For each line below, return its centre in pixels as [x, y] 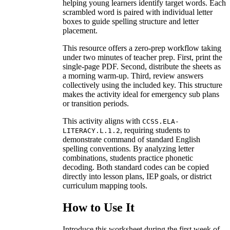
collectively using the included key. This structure [142, 85]
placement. [80, 30]
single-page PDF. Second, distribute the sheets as [142, 66]
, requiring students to [155, 130]
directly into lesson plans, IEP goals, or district [137, 176]
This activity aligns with [102, 121]
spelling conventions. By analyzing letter [128, 148]
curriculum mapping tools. [105, 185]
